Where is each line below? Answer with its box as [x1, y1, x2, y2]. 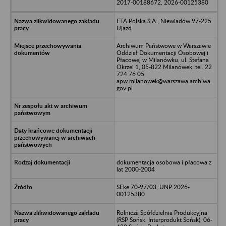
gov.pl [116, 84, 133, 92]
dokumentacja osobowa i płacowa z [116, 158, 211, 166]
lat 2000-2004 [116, 165, 155, 173]
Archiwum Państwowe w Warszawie [116, 41, 211, 49]
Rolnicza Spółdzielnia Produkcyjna [116, 208, 207, 216]
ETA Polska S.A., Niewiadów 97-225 [116, 17, 211, 25]
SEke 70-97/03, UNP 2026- [116, 183, 190, 191]
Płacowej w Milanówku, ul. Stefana [116, 55, 209, 64]
